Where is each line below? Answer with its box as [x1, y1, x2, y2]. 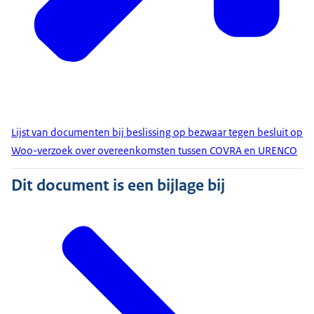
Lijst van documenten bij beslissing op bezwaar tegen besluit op [11, 125, 303, 139]
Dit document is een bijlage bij [11, 175, 225, 196]
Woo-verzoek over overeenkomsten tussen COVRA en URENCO [11, 144, 297, 158]
